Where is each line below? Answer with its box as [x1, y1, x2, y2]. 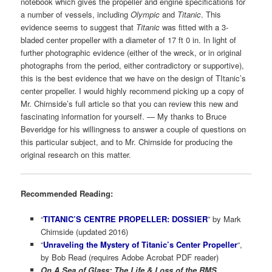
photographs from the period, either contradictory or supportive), [21, 59, 245, 71]
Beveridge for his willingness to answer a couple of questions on [21, 123, 246, 135]
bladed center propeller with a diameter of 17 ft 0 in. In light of [21, 34, 237, 46]
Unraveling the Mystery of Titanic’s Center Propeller [42, 239, 237, 251]
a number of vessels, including [21, 8, 131, 20]
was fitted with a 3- [160, 21, 229, 33]
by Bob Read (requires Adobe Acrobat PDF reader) [40, 251, 219, 263]
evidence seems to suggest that [21, 21, 137, 33]
